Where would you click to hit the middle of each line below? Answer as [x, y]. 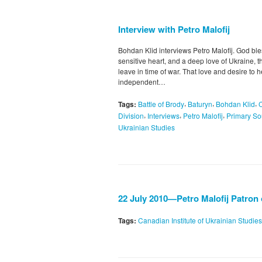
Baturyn [200, 104]
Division [131, 115]
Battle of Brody [161, 104]
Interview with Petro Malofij [174, 30]
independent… [142, 82]
